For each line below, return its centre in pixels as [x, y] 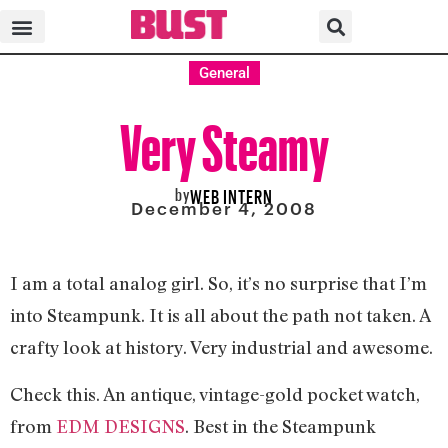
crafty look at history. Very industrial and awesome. [221, 347]
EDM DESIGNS [120, 425]
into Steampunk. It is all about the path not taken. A [220, 315]
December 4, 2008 [224, 208]
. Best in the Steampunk [280, 425]
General [224, 73]
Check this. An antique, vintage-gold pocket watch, [215, 393]
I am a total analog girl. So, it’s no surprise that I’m [218, 283]
